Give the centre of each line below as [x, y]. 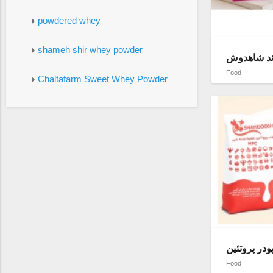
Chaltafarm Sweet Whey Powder [102, 79]
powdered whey [69, 20]
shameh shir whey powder [90, 49]
